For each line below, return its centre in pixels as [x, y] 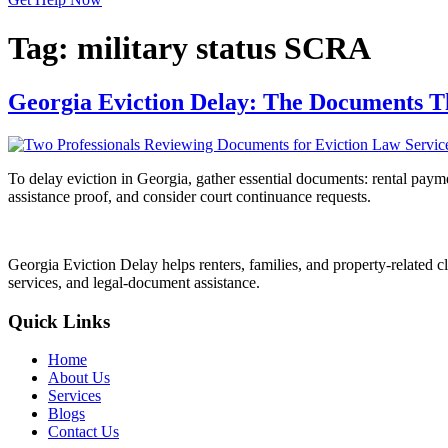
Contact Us [83, 432]
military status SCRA [224, 48]
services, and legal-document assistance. [134, 282]
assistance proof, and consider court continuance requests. [189, 196]
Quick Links [59, 321]
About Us [79, 378]
